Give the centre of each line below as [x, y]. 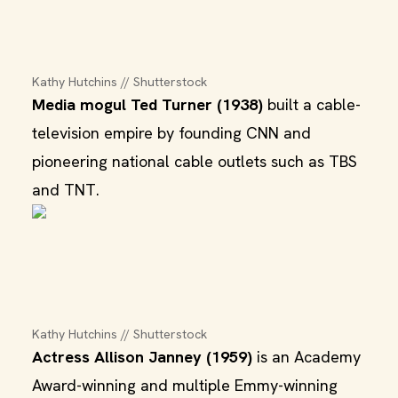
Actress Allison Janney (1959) [142, 357]
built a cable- [312, 104]
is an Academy [306, 357]
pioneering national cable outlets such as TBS [195, 161]
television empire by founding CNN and [171, 133]
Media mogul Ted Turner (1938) [147, 104]
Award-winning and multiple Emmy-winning [185, 385]
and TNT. [66, 190]
